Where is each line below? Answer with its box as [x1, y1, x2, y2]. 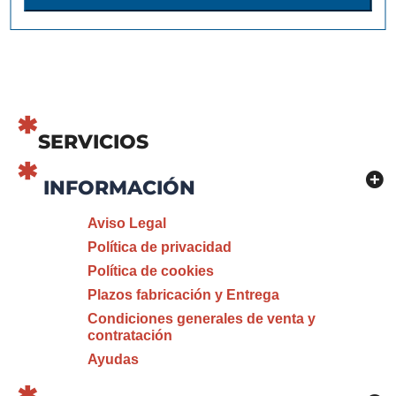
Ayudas [87, 352, 139, 367]
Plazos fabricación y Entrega [87, 287, 279, 302]
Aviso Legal [87, 216, 166, 231]
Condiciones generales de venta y [87, 311, 316, 326]
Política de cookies [87, 263, 214, 278]
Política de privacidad [87, 240, 232, 255]
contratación [87, 328, 172, 343]
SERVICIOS [38, 130, 148, 154]
